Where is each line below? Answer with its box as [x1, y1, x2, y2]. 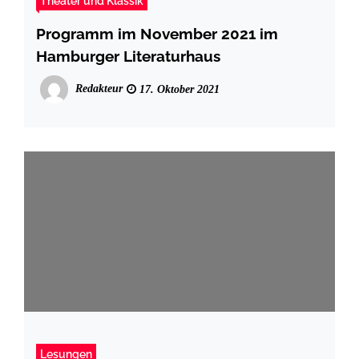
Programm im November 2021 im [36, 24, 278, 42]
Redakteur [75, 82, 123, 95]
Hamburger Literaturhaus [36, 46, 220, 65]
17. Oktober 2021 [136, 83, 220, 95]
